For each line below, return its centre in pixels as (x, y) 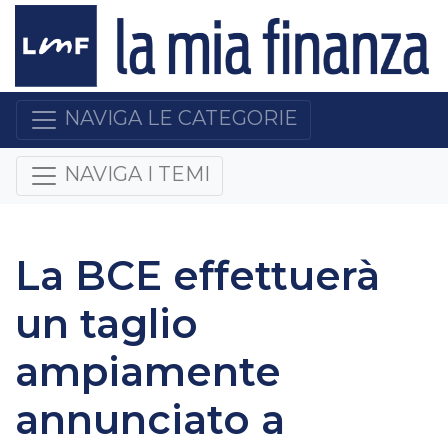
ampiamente (148, 371)
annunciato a (150, 419)
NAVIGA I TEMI (137, 174)
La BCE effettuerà (197, 275)
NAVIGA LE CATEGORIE (181, 118)
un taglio (106, 323)
